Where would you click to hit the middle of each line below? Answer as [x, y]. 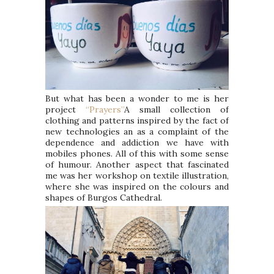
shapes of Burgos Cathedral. [104, 197]
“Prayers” [105, 109]
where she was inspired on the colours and [137, 186]
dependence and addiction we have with [137, 142]
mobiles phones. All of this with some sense [137, 153]
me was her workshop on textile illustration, [137, 175]
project [65, 109]
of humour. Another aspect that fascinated [137, 164]
